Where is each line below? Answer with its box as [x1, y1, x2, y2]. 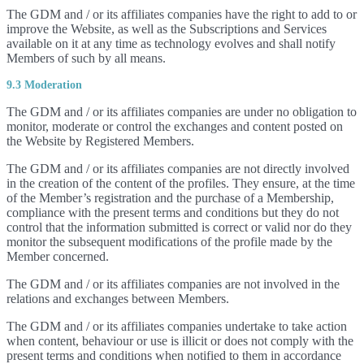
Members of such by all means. [6, 51, 166, 65]
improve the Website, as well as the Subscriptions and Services [6, 22, 327, 36]
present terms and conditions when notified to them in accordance [6, 349, 341, 362]
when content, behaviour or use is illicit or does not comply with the [6, 334, 353, 348]
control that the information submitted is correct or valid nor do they [6, 220, 352, 234]
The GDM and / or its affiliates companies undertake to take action [6, 319, 347, 333]
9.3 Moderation [6, 79, 82, 91]
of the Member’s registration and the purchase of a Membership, [6, 191, 334, 205]
